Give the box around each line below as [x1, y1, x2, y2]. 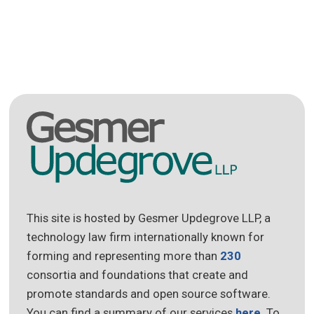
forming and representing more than [27, 249, 221, 264]
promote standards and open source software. [27, 287, 271, 301]
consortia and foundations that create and [27, 268, 249, 282]
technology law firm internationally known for [27, 230, 265, 245]
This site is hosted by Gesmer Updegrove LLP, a [27, 211, 271, 226]
